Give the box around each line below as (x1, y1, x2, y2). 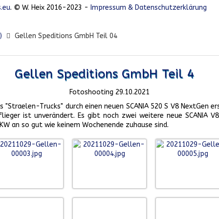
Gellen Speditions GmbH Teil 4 (15, 66, 194, 82)
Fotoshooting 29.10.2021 (69, 88, 150, 97)
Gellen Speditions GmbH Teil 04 (15, 32, 117, 41)
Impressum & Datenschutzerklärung (90, 3, 207, 12)
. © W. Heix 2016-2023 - (10, 3, 90, 12)
